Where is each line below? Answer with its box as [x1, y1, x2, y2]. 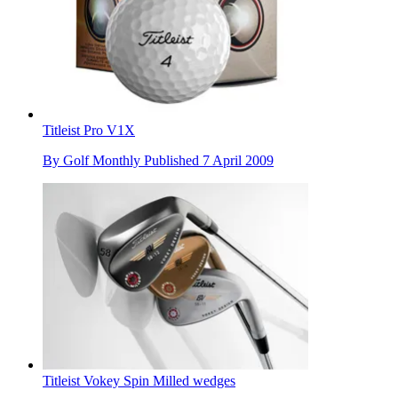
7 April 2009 [203, 153, 274, 169]
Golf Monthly [63, 153, 140, 169]
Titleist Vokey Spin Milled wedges [43, 373, 235, 389]
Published [144, 153, 203, 169]
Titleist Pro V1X [43, 123, 135, 139]
